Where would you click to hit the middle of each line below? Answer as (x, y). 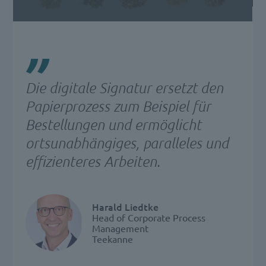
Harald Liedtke (125, 207)
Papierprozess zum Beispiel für (118, 106)
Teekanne (112, 239)
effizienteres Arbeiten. (93, 161)
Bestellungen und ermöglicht (113, 125)
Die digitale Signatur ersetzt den (124, 88)
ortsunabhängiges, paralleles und (127, 143)
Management (120, 228)
